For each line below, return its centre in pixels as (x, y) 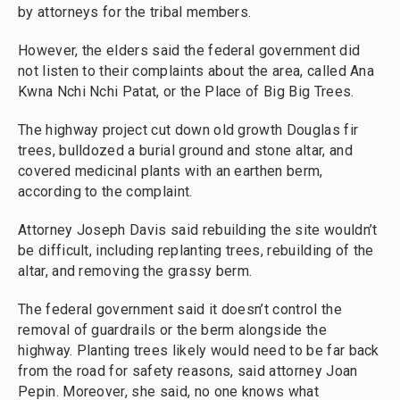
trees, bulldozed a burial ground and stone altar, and (185, 150)
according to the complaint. (105, 192)
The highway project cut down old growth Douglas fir (188, 130)
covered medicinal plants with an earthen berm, (171, 171)
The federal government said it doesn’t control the (180, 309)
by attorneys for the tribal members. (135, 12)
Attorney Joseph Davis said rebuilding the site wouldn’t (198, 230)
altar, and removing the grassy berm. (135, 271)
